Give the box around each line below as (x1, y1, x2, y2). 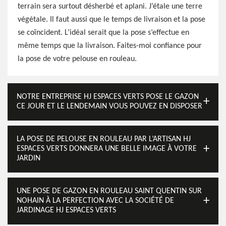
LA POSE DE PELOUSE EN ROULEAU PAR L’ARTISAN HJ (17, 135, 191, 143)
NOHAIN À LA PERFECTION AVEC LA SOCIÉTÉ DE (17, 197, 174, 205)
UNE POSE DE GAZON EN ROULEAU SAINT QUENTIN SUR (17, 187, 202, 195)
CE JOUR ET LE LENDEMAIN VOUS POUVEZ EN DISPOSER (17, 102, 202, 110)
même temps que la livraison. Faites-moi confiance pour (18, 42, 202, 50)
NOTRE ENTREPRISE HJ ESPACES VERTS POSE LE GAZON (17, 93, 199, 101)
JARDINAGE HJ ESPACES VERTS (17, 206, 116, 214)
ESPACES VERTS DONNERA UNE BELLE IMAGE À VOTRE (17, 145, 197, 153)
